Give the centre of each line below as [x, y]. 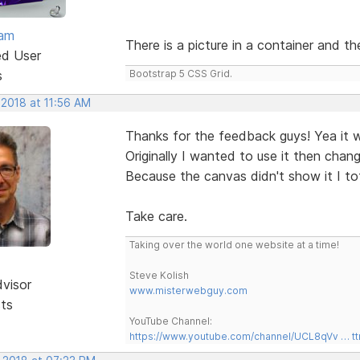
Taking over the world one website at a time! [234, 244]
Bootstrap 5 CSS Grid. [180, 73]
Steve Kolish [159, 275]
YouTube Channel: [170, 321]
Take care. [156, 216]
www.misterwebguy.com [188, 290]
